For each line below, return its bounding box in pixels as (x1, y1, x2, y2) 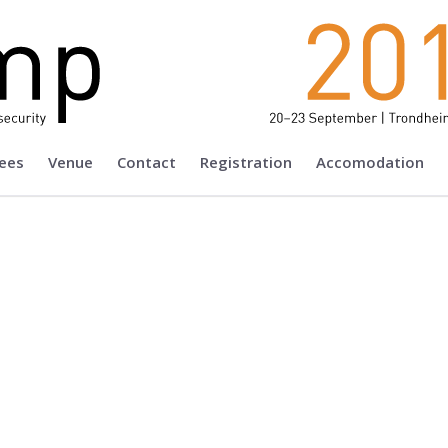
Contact (117, 151, 176, 172)
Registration (200, 151, 292, 172)
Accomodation (316, 151, 424, 172)
